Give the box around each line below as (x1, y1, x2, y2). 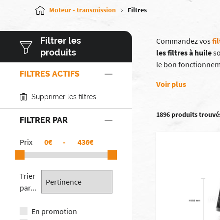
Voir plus (156, 79, 187, 89)
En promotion (31, 206, 77, 216)
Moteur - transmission (49, 5, 116, 14)
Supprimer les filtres (31, 93, 96, 101)
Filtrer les (40, 35, 82, 46)
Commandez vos (156, 36, 213, 46)
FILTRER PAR (20, 115, 68, 125)
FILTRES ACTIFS (20, 69, 80, 79)
